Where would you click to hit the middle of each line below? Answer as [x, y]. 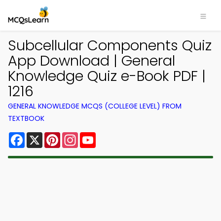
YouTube [112, 136]
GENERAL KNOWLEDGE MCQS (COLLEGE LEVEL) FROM [95, 106]
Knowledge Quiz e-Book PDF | [107, 76]
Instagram [98, 136]
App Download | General [92, 61]
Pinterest [78, 136]
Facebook [44, 136]
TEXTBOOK [26, 118]
